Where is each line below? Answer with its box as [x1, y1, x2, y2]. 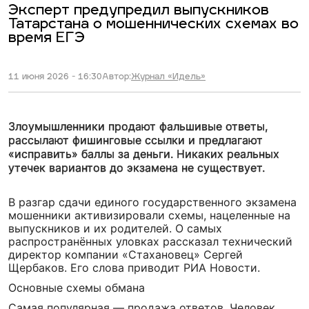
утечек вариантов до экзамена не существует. [8, 161, 265, 175]
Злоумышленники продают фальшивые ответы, [8, 119, 268, 133]
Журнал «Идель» [131, 72, 206, 81]
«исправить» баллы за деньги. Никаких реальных [8, 147, 279, 161]
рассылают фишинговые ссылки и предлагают [8, 133, 263, 147]
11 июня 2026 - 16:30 [8, 72, 102, 81]
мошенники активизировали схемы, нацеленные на [8, 208, 290, 222]
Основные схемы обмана [8, 281, 145, 295]
